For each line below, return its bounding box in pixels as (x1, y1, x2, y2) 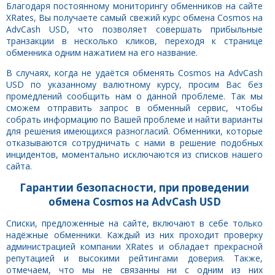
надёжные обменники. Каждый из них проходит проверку (6, 228, 263, 241)
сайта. (6, 160, 32, 172)
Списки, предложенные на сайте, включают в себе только (6, 217, 263, 229)
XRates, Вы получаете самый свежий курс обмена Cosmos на (6, 11, 263, 23)
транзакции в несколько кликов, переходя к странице (6, 34, 263, 47)
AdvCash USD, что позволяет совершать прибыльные (6, 23, 263, 35)
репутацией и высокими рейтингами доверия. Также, (6, 252, 263, 264)
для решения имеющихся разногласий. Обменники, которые (6, 125, 263, 137)
